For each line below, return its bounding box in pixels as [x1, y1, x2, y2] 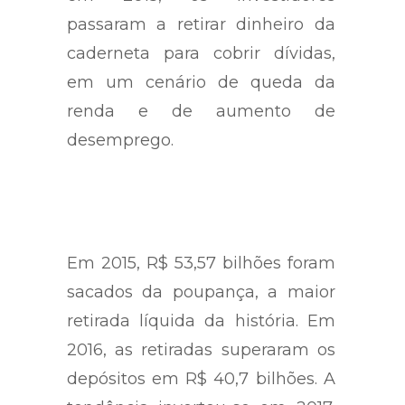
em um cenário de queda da [67, 71, 335, 92]
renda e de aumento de [67, 100, 335, 121]
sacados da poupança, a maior [67, 281, 335, 302]
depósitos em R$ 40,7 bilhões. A [67, 368, 335, 389]
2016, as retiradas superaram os [67, 339, 335, 360]
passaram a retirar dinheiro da [67, 14, 335, 34]
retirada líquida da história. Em [67, 310, 335, 331]
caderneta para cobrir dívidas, [67, 42, 335, 63]
